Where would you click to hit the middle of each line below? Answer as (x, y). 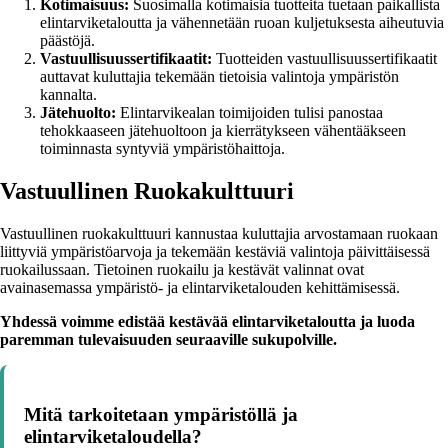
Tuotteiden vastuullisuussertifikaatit (324, 59)
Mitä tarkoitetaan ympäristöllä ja (161, 414)
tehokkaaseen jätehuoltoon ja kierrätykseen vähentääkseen (223, 131)
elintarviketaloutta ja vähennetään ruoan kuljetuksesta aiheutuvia (242, 23)
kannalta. (68, 95)
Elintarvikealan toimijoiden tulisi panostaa (249, 113)
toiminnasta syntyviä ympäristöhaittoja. (162, 149)
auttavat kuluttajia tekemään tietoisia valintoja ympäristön (219, 77)
